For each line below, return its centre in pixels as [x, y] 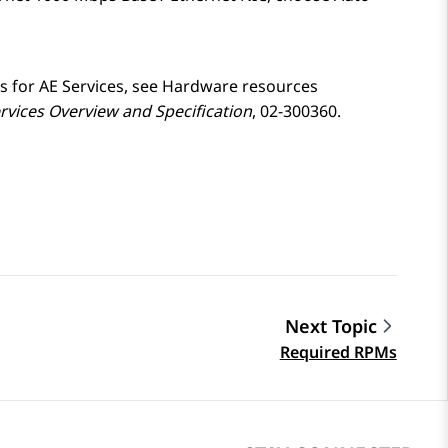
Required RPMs [338, 351]
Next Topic [330, 325]
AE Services [81, 85]
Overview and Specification [148, 110]
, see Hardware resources [221, 85]
